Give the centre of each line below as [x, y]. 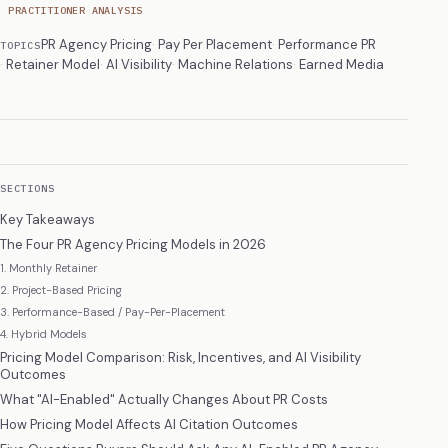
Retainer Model [53, 64]
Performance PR [326, 44]
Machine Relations [235, 64]
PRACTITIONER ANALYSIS [75, 10]
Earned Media [341, 64]
